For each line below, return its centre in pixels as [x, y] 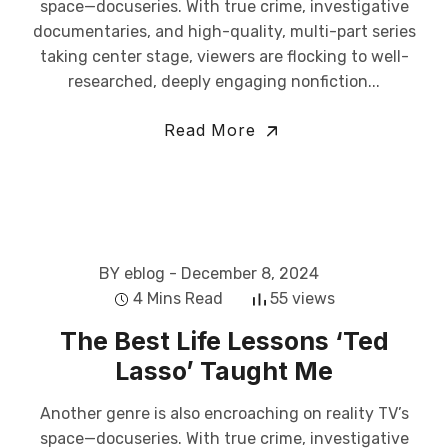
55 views [302, 298]
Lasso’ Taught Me [224, 371]
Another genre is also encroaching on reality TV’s [224, 413]
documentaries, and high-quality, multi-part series [224, 31]
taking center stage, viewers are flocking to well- [224, 56]
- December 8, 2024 [244, 273]
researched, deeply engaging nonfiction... [224, 81]
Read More [213, 130]
